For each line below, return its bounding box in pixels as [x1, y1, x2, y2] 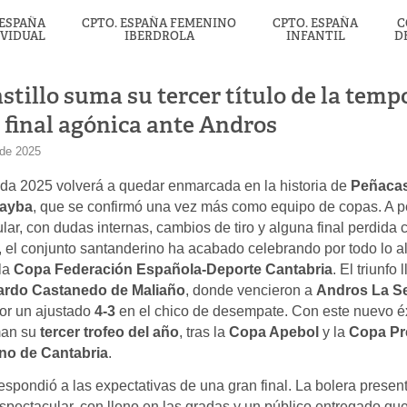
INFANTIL [285, 28, 345, 44]
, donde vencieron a [185, 283, 316, 298]
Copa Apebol [229, 324, 319, 340]
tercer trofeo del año [40, 324, 179, 340]
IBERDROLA [124, 28, 194, 44]
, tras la [179, 324, 229, 340]
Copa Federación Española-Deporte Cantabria [14, 262, 333, 277]
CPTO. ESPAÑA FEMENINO [82, 15, 236, 31]
